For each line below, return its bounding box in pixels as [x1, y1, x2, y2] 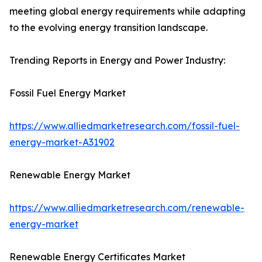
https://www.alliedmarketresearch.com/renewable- [9, 202, 244, 214]
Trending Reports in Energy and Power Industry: [9, 54, 225, 67]
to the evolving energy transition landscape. [9, 22, 208, 34]
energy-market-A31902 [9, 136, 115, 149]
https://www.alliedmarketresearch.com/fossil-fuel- [9, 120, 240, 132]
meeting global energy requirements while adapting [9, 5, 246, 18]
